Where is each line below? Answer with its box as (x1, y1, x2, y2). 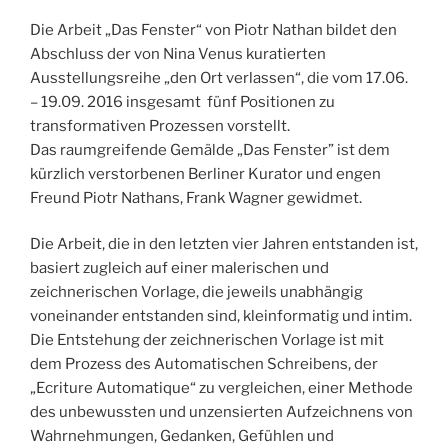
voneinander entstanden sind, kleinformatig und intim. (30, 307, 412, 326)
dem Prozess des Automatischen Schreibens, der (30, 355, 378, 374)
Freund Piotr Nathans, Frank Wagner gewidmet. (30, 188, 362, 207)
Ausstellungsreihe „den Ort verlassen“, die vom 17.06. (30, 68, 408, 87)
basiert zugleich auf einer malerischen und (30, 259, 329, 278)
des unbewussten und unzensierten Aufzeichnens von (30, 403, 413, 422)
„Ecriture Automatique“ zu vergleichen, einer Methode (30, 379, 413, 398)
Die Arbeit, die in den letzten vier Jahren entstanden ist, (30, 235, 418, 254)
